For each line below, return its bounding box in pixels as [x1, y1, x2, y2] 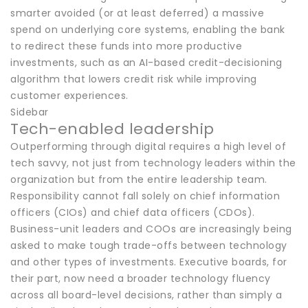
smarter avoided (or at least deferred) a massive [10, 5, 264, 20]
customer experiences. [10, 88, 129, 102]
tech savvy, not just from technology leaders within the [10, 155, 296, 170]
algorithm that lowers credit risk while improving [10, 71, 257, 86]
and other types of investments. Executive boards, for [10, 254, 287, 269]
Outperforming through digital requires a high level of [10, 139, 286, 153]
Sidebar [10, 104, 49, 119]
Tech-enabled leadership [10, 118, 214, 140]
